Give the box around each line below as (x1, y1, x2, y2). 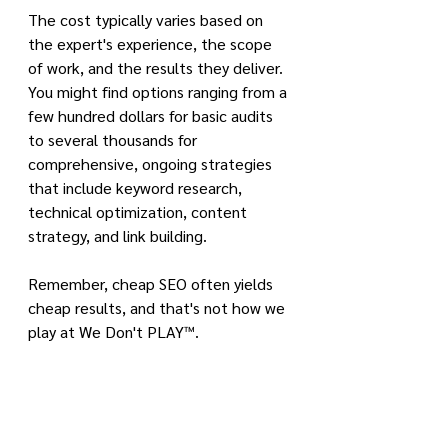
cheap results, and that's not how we (28, 297, 289, 318)
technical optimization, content (28, 201, 251, 222)
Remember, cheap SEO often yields (28, 273, 277, 294)
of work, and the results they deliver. (28, 57, 287, 78)
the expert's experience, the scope (28, 33, 276, 54)
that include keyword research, (28, 177, 246, 198)
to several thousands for (28, 129, 201, 150)
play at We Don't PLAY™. (28, 321, 199, 342)
